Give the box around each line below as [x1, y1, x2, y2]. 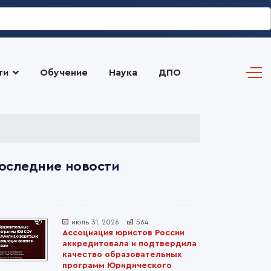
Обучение [39, 68, 88, 77]
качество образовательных [62, 250, 181, 259]
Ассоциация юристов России [62, 229, 184, 237]
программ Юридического [62, 261, 172, 270]
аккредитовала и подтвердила [62, 240, 197, 248]
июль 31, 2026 [71, 218, 119, 226]
